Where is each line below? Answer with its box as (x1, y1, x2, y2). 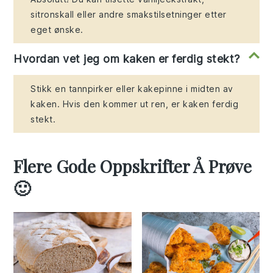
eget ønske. (30, 24, 83, 35)
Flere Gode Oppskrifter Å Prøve (13, 155, 252, 178)
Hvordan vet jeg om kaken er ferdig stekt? (13, 52, 240, 66)
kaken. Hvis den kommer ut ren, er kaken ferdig (30, 99, 239, 110)
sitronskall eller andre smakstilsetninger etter (30, 9, 227, 20)
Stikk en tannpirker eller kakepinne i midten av (30, 83, 233, 94)
